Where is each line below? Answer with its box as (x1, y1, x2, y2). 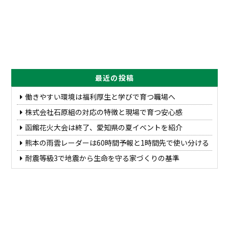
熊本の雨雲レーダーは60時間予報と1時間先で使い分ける (25, 137, 210, 148)
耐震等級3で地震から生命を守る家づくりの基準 (25, 152, 180, 163)
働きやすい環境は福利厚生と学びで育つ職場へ (25, 91, 176, 102)
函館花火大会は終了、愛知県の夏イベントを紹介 (25, 122, 183, 132)
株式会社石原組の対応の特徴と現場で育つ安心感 (25, 106, 183, 117)
